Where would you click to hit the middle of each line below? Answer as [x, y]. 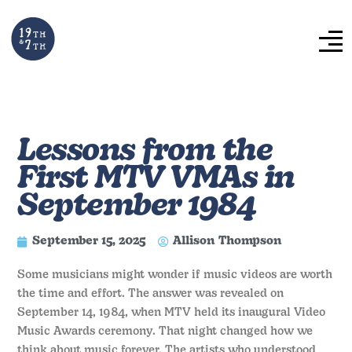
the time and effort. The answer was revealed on [151, 294]
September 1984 [137, 208]
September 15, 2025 [89, 242]
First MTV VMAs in [156, 180]
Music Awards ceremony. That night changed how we [165, 332]
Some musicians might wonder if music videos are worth [175, 275]
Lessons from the [145, 153]
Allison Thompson [228, 242]
